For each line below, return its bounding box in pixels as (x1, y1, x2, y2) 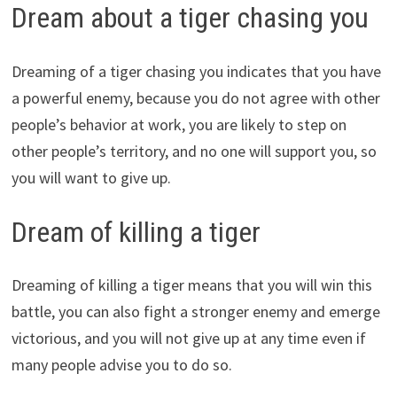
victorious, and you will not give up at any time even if (11, 328, 366, 349)
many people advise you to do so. (11, 354, 232, 376)
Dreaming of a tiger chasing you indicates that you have (11, 60, 381, 82)
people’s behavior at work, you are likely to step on (11, 113, 346, 135)
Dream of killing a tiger (11, 214, 261, 249)
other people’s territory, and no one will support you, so (11, 140, 377, 161)
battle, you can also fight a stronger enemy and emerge (11, 301, 380, 323)
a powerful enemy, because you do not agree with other (11, 87, 380, 108)
